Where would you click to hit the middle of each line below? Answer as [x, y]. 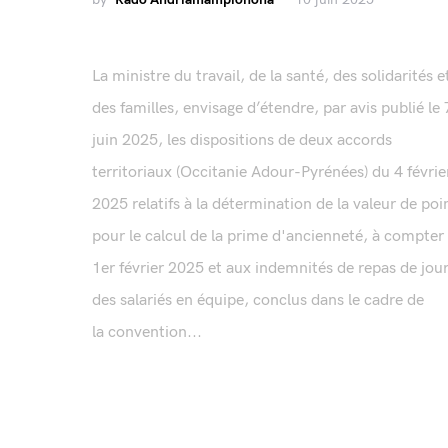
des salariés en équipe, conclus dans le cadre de [258, 301]
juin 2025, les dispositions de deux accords [242, 141]
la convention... [147, 333]
